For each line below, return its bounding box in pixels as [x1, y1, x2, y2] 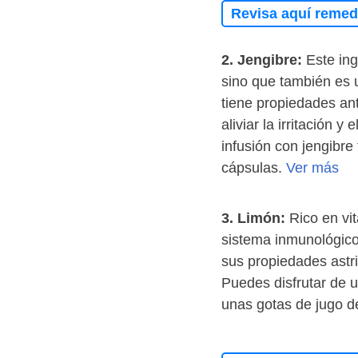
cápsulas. [221, 160, 286, 177]
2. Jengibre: [221, 52, 306, 69]
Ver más [286, 160, 339, 177]
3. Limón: [221, 210, 285, 227]
